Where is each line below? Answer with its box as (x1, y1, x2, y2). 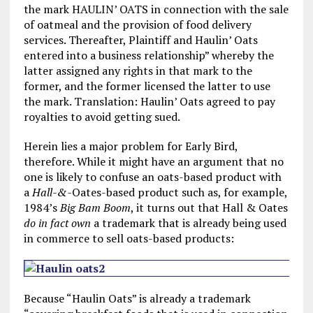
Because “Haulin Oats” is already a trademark (23, 291, 251, 306)
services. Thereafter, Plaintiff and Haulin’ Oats (23, 32, 258, 48)
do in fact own (23, 215, 94, 231)
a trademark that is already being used (93, 215, 286, 231)
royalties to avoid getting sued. (23, 109, 180, 124)
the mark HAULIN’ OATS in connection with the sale (23, 1, 289, 17)
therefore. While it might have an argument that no (23, 154, 284, 169)
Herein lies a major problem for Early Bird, (23, 138, 238, 154)
